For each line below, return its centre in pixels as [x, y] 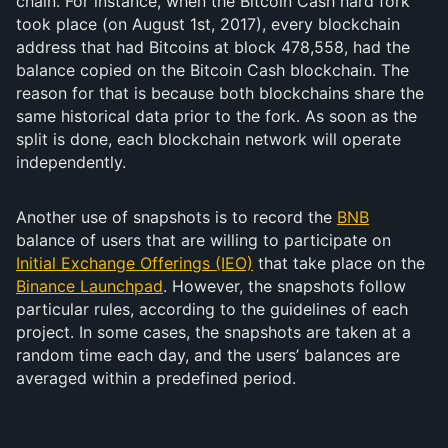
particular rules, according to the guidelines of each [212, 309]
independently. [71, 162]
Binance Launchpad [89, 286]
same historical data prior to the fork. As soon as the [216, 116]
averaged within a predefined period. [156, 378]
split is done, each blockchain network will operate [208, 139]
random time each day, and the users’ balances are [208, 355]
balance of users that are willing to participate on [203, 240]
